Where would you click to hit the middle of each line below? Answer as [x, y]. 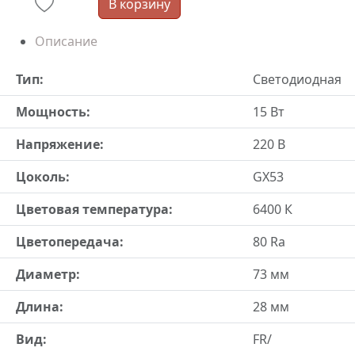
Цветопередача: [70, 242]
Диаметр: [48, 274]
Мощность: [53, 112]
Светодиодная [297, 79]
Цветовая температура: [94, 209]
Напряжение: [60, 144]
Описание [66, 41]
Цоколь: [43, 177]
